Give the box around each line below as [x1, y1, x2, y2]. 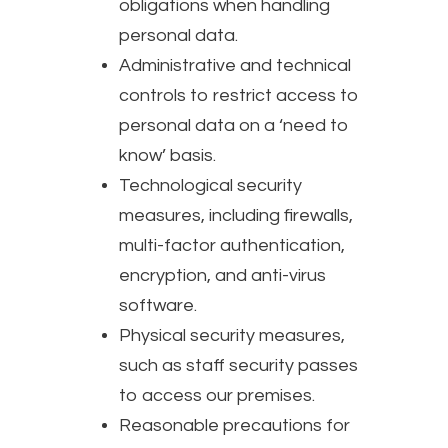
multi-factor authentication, [119, 235, 345, 255]
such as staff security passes [119, 355, 358, 375]
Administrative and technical [119, 55, 351, 75]
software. [119, 295, 197, 315]
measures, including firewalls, [119, 205, 353, 225]
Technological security [119, 175, 302, 195]
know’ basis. [119, 145, 216, 165]
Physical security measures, [119, 325, 345, 345]
